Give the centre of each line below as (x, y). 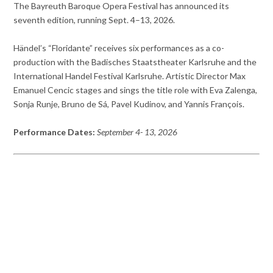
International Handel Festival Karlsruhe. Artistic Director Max (130, 76)
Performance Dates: (55, 132)
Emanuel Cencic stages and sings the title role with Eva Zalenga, (136, 90)
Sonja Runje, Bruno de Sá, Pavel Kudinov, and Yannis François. (129, 104)
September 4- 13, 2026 (137, 132)
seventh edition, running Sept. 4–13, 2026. (94, 20)
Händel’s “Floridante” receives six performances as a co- (119, 48)
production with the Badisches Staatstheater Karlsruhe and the (135, 62)
